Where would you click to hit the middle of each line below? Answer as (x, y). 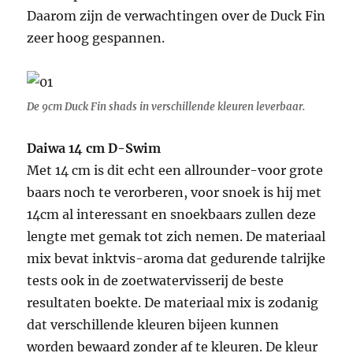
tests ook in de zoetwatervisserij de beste (156, 281)
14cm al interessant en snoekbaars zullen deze (172, 215)
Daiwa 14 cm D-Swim (94, 149)
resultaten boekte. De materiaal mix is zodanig (173, 303)
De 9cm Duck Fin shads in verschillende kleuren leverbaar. (166, 107)
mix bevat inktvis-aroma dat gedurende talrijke (176, 259)
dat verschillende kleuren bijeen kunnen (153, 325)
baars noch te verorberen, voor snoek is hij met (175, 193)
